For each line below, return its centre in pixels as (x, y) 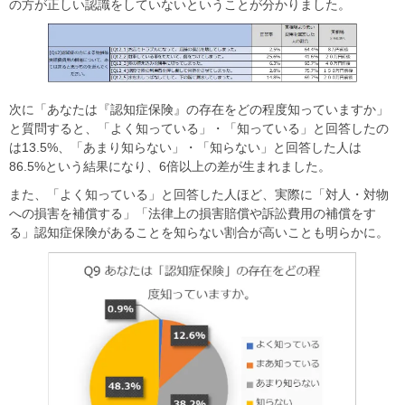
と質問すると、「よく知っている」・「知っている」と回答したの (199, 129)
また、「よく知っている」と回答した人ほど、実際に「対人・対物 (199, 195)
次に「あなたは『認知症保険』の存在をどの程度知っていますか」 (199, 110)
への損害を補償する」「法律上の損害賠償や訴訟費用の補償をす (193, 214)
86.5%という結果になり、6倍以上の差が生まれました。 (170, 167)
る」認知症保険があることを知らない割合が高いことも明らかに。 (199, 233)
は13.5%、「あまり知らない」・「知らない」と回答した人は (185, 148)
